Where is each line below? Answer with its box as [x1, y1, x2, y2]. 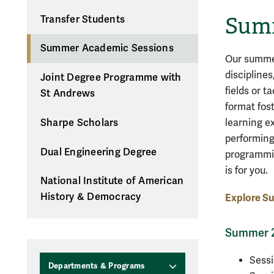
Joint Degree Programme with [40, 72, 182, 84]
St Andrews [40, 87, 95, 100]
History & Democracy [40, 191, 141, 204]
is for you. [225, 164, 270, 177]
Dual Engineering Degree [40, 146, 157, 158]
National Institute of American [40, 175, 184, 188]
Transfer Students [40, 13, 125, 26]
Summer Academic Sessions [40, 42, 174, 55]
